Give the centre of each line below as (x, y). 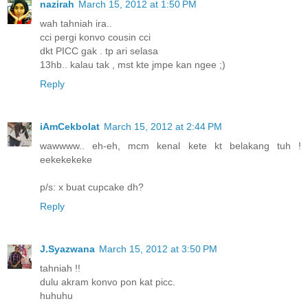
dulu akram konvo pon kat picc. (108, 282)
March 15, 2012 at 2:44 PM (163, 127)
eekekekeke (66, 160)
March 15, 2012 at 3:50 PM (158, 249)
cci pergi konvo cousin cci (95, 37)
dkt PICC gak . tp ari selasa (99, 51)
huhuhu (56, 296)
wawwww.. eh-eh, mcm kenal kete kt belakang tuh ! (170, 146)
